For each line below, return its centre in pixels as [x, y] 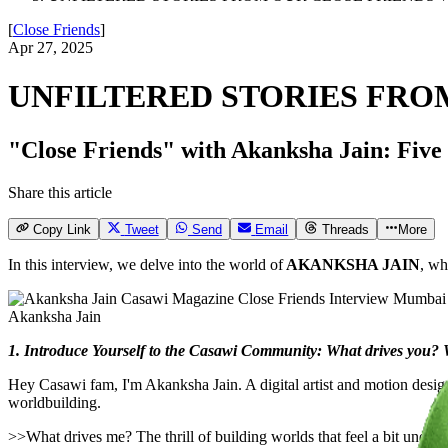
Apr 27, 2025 [50, 47]
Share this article [60, 192]
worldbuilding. [54, 403]
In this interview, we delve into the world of [145, 265]
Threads [345, 230]
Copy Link [62, 230]
